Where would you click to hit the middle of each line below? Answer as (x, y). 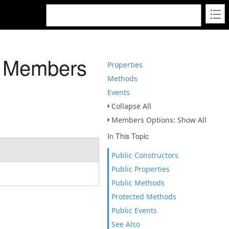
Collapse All (131, 106)
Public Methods (138, 183)
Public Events (134, 210)
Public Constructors (145, 155)
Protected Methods (144, 197)
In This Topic (128, 136)
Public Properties (141, 169)
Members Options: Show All (159, 120)
